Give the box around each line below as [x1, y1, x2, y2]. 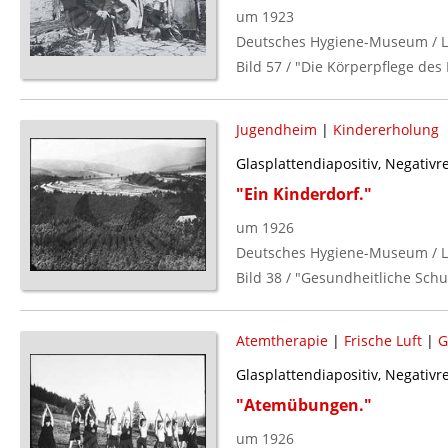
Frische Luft [343, 330, 422, 350]
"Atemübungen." [235, 393, 372, 416]
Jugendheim [235, 119, 317, 139]
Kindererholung [332, 119, 439, 139]
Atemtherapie [235, 330, 328, 350]
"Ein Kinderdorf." [235, 182, 372, 205]
